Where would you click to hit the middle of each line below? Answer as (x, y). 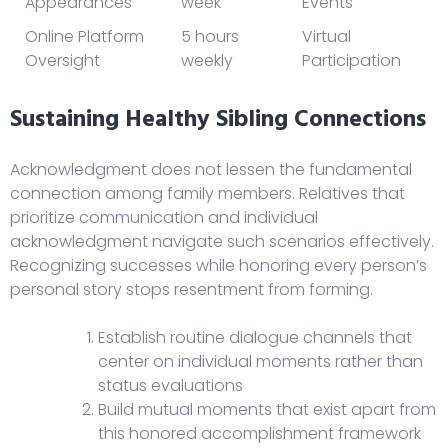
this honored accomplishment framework (259, 433)
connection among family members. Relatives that (207, 193)
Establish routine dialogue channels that (255, 337)
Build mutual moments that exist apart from (267, 409)
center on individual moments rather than (260, 361)
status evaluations (170, 385)
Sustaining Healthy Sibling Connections (218, 119)
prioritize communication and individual (164, 217)
